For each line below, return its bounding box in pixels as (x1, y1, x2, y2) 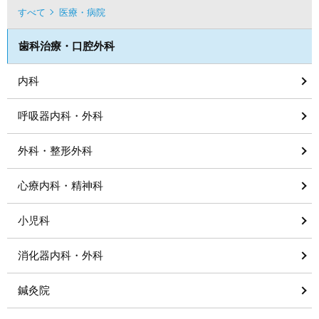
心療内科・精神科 (18, 179, 103, 192)
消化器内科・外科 (18, 249, 103, 261)
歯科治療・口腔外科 (19, 40, 115, 52)
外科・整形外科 (18, 145, 93, 157)
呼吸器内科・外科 (18, 110, 103, 122)
